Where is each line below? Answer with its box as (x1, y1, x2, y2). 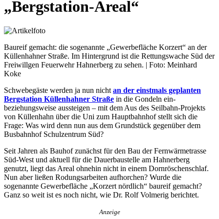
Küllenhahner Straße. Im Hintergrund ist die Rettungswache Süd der (4, 51, 215, 60)
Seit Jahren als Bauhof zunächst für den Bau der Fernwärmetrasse (4, 146, 206, 155)
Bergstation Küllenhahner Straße (4, 94, 114, 103)
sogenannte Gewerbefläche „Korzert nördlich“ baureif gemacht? (4, 181, 202, 190)
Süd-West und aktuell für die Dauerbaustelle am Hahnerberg (4, 155, 190, 164)
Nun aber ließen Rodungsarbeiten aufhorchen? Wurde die (4, 173, 181, 181)
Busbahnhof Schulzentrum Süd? (4, 130, 104, 138)
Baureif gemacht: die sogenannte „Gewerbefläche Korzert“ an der (4, 43, 207, 51)
